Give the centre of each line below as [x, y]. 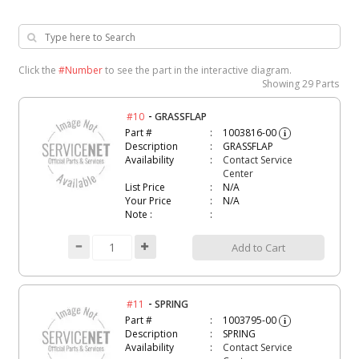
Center [238, 173]
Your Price [149, 200]
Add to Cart [258, 248]
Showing [282, 83]
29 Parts [321, 83]
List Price [145, 187]
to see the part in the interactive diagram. [197, 70]
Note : [139, 214]
